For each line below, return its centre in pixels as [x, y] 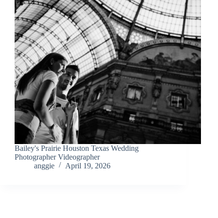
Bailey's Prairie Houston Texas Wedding [77, 148]
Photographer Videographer [57, 157]
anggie [44, 165]
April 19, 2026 [88, 165]
